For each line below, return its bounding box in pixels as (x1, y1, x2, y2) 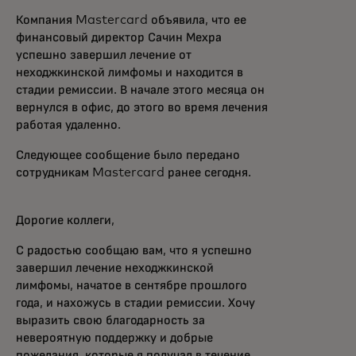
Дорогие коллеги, (16, 214, 114, 226)
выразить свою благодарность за (16, 314, 205, 327)
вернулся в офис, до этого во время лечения (16, 101, 268, 114)
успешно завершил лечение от (16, 48, 192, 61)
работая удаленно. (16, 118, 121, 131)
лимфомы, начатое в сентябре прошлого (16, 279, 247, 292)
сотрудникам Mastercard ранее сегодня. (16, 166, 251, 179)
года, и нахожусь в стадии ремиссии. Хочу (16, 296, 255, 309)
